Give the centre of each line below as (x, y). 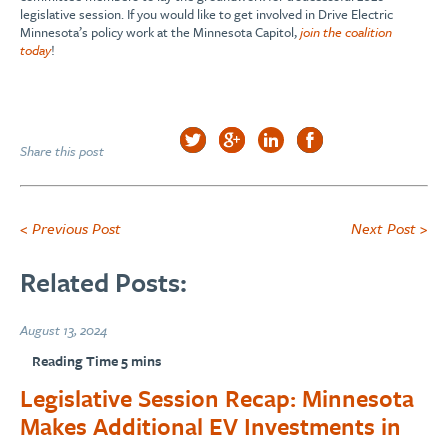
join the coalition (346, 32)
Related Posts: (103, 282)
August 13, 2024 (63, 329)
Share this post (62, 151)
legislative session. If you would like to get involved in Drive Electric (206, 14)
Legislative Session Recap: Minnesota (217, 397)
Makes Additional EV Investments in (210, 425)
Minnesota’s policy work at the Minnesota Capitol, (160, 32)
